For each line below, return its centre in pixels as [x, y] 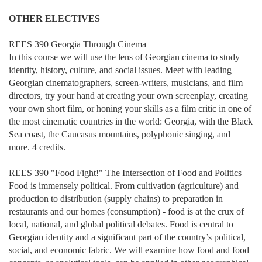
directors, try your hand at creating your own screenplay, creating [128, 96]
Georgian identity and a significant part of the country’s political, [127, 237]
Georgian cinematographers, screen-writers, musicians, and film [126, 83]
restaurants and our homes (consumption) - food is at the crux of [126, 211]
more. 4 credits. [37, 147]
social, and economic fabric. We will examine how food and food [129, 250]
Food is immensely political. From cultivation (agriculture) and [124, 186]
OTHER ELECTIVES [54, 18]
